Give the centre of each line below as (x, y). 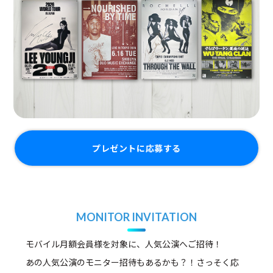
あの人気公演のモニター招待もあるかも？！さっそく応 (133, 262)
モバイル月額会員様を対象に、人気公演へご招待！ (124, 243)
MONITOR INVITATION (136, 217)
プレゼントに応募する (136, 148)
